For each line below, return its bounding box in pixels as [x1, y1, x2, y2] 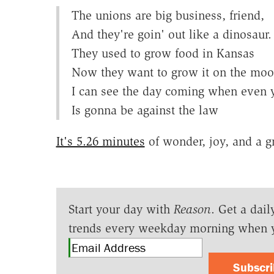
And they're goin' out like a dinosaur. [71, 26, 272, 42]
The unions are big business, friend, [71, 7, 264, 23]
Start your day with [68, 201, 174, 217]
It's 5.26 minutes [56, 133, 145, 149]
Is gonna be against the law [71, 102, 218, 117]
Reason [173, 201, 211, 217]
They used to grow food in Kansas [71, 45, 254, 61]
